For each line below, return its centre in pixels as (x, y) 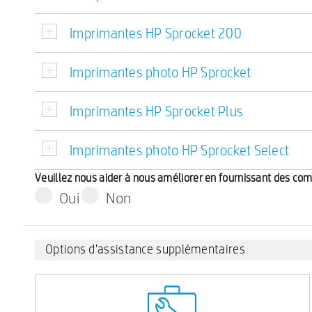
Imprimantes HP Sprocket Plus (156, 111)
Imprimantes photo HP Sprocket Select (179, 150)
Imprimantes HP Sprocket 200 (156, 33)
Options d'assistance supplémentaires (145, 249)
